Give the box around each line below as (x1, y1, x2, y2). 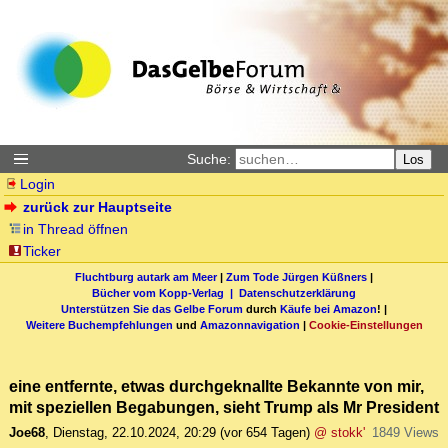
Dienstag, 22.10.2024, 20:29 (53, 425, 216, 441)
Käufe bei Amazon (280, 302, 377, 315)
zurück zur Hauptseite (23, 199, 173, 215)
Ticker (23, 243, 62, 259)
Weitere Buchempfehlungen (25, 318, 173, 331)
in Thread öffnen (23, 221, 129, 237)
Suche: (187, 151, 231, 167)
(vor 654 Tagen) (220, 425, 310, 441)
